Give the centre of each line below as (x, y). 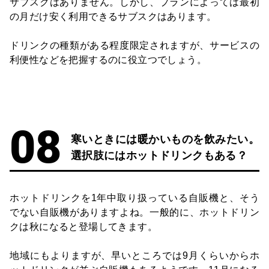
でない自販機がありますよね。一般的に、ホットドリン (134, 212)
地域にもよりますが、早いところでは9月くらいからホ (134, 255)
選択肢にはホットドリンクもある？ (159, 155)
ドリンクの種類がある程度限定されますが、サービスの (134, 45)
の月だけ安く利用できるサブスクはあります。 (113, 17)
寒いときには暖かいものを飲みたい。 (165, 139)
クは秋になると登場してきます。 (83, 227)
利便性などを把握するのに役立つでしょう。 (108, 60)
